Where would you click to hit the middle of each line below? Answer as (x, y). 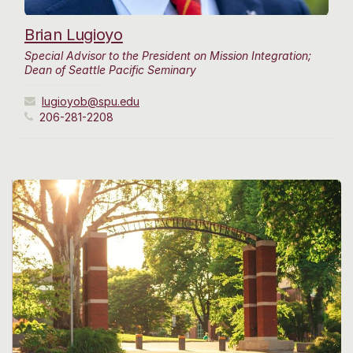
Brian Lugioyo (74, 35)
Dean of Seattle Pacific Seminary (110, 70)
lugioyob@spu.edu (91, 102)
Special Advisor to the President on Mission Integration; (168, 56)
